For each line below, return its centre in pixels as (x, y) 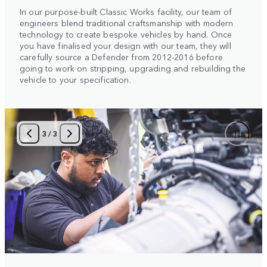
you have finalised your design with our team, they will (125, 46)
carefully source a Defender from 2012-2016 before (121, 57)
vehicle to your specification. (75, 80)
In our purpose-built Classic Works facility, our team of (126, 12)
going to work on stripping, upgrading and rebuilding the (133, 68)
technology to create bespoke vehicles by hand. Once (126, 34)
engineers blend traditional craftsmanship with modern (127, 23)
